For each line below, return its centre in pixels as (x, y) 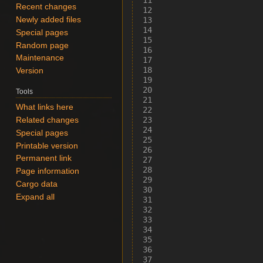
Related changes (48, 120)
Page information (48, 171)
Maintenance (40, 58)
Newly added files (49, 20)
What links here (45, 107)
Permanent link (44, 159)
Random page (43, 45)
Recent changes (46, 7)
